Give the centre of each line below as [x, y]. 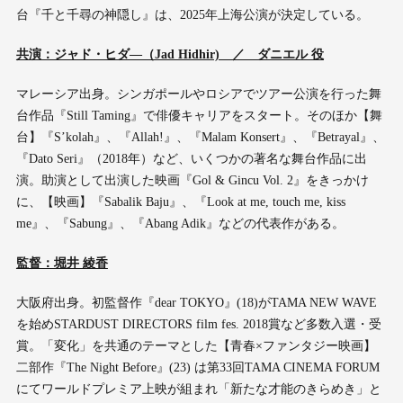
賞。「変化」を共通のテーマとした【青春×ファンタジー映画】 [196, 345]
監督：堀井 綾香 [62, 263]
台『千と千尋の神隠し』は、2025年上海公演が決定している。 [192, 14]
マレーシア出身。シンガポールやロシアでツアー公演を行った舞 [198, 94]
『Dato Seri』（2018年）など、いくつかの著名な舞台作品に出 [191, 158]
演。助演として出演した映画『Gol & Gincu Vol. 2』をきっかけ [192, 180]
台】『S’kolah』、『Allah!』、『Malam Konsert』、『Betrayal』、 [200, 137]
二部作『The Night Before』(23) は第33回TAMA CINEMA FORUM [197, 367]
